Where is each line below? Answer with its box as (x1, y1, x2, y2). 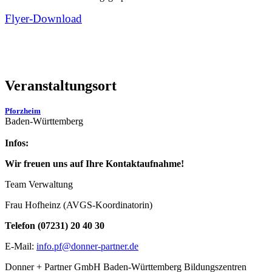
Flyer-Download (5, 12, 82, 25)
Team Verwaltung (5, 179, 73, 190)
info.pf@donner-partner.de (36, 241, 138, 252)
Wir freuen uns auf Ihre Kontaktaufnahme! (5, 158, 184, 169)
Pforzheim (5, 106, 41, 116)
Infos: (5, 138, 29, 149)
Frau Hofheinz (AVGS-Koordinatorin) (5, 200, 152, 211)
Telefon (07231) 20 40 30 (5, 220, 104, 231)
